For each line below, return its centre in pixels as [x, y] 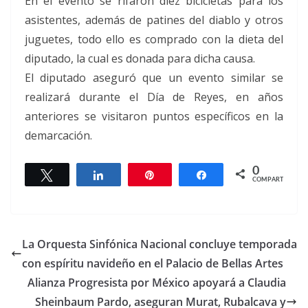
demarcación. [58, 135]
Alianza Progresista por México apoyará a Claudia [157, 282]
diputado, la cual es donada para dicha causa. [140, 58]
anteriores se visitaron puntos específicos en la [154, 116]
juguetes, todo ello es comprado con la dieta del [154, 39]
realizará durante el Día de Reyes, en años [154, 97]
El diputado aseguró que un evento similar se [154, 77]
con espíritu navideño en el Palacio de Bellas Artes [153, 263]
